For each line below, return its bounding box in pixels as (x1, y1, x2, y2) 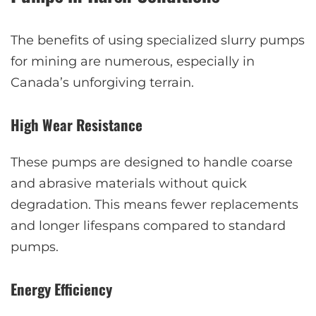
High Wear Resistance (11, 114, 142, 136)
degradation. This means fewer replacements (11, 196, 298, 212)
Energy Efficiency (11, 277, 112, 300)
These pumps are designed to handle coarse (11, 154, 293, 170)
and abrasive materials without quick (11, 175, 247, 191)
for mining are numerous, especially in (11, 54, 255, 70)
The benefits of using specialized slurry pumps (11, 32, 305, 49)
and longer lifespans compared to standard (11, 217, 286, 233)
